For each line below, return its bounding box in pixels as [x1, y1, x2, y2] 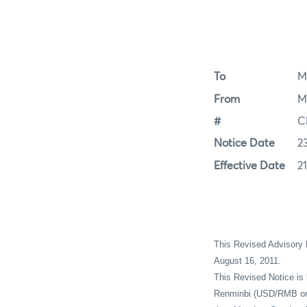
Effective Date [214, 160, 285, 171]
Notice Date [214, 138, 275, 149]
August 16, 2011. [214, 255, 281, 266]
